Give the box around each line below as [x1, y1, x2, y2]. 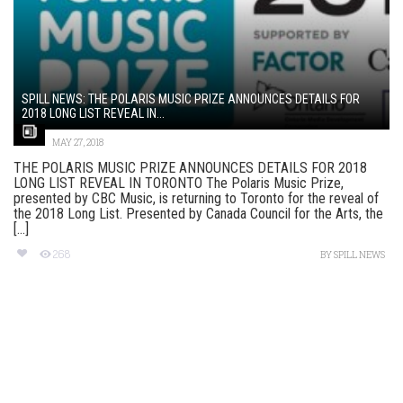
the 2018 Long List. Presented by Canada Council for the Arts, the [13, 205, 383, 223]
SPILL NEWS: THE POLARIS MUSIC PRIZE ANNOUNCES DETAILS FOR [22, 92, 360, 107]
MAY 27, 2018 [52, 137, 103, 149]
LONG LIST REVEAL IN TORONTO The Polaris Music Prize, [13, 175, 344, 193]
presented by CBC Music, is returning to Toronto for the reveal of [13, 190, 379, 208]
